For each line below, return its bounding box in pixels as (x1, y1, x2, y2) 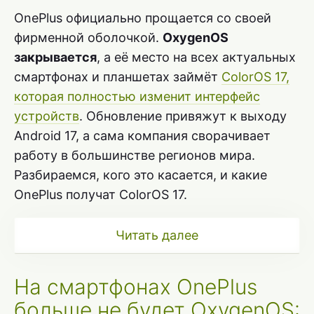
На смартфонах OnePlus (14, 274, 257, 300)
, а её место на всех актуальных (97, 50, 296, 65)
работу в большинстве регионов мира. (14, 148, 255, 163)
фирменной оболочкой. (14, 30, 163, 46)
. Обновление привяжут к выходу (79, 109, 287, 124)
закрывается (14, 50, 97, 65)
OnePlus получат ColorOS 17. (14, 187, 187, 203)
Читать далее (116, 228, 198, 243)
